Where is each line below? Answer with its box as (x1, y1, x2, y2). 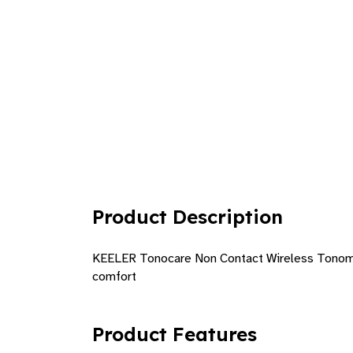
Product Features (92, 322, 257, 346)
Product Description (92, 205, 283, 229)
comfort (92, 269, 136, 284)
